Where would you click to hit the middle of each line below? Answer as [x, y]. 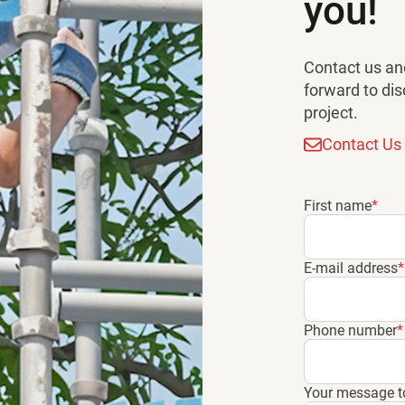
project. [331, 113]
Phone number [350, 330]
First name [338, 206]
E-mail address [351, 268]
